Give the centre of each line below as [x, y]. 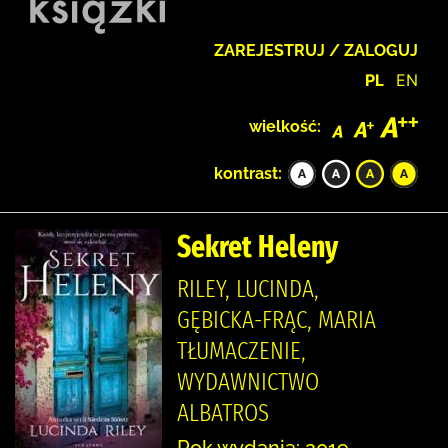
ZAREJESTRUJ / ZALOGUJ [316, 50]
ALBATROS [223, 412]
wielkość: [285, 126]
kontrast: [248, 173]
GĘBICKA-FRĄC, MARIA [276, 319]
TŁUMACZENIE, [241, 350]
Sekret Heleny [257, 246]
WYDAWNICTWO [248, 381]
